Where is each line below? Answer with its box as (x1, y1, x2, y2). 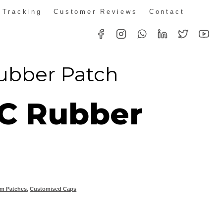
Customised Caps (30, 185, 77, 192)
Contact (149, 8, 185, 15)
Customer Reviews (54, 8, 138, 15)
